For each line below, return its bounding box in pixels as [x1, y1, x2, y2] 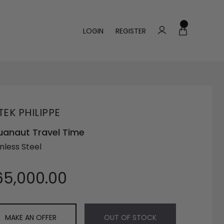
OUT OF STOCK [103, 212, 156, 223]
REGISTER [115, 25, 146, 36]
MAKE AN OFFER [4, 212, 56, 223]
